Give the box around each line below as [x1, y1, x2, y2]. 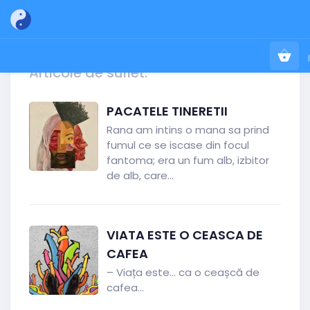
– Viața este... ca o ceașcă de [107, 265, 259, 280]
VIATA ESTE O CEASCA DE [107, 226, 263, 244]
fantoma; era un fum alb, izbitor [107, 153, 269, 167]
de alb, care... [107, 168, 174, 183]
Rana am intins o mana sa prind [107, 122, 269, 137]
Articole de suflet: [29, 63, 147, 82]
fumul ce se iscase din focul [107, 138, 249, 152]
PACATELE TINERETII [107, 102, 228, 120]
